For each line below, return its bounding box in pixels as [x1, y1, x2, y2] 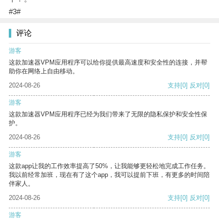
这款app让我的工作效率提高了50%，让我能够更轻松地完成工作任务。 [9, 162, 210, 170]
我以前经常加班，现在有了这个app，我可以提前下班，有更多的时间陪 [9, 171, 210, 179]
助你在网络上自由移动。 [9, 67, 79, 75]
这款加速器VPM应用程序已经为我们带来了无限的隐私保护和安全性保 [9, 110, 207, 118]
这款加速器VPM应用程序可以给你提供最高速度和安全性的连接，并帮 [9, 59, 207, 66]
